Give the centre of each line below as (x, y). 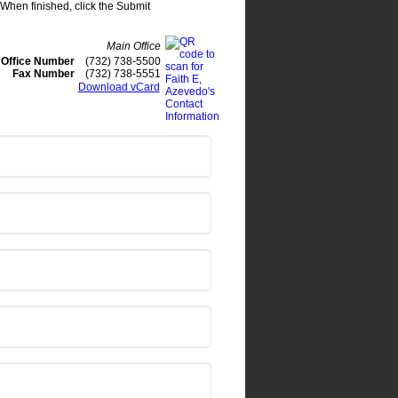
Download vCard (119, 87)
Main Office (133, 46)
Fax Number (43, 74)
